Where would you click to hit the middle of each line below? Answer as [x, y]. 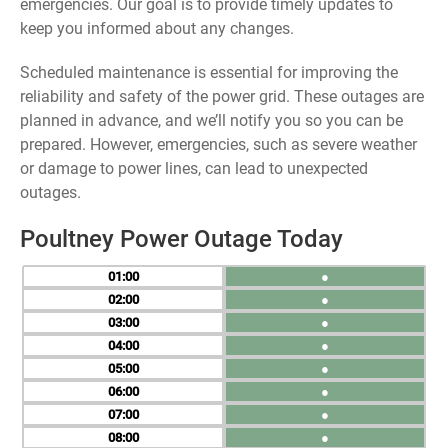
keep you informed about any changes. [157, 28]
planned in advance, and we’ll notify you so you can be [211, 120]
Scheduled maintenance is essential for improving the [209, 72]
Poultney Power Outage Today [181, 239]
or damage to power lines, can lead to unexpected [194, 168]
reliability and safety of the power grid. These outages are [222, 96]
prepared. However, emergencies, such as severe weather [218, 144]
